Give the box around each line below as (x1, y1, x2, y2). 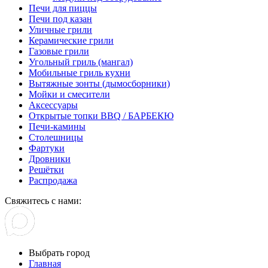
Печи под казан (29, 14, 92, 25)
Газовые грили (29, 46, 89, 57)
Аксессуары (29, 100, 78, 111)
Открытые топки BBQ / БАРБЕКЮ (29, 111, 173, 121)
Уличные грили (29, 25, 92, 35)
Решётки (29, 165, 64, 175)
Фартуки (29, 143, 65, 154)
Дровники (29, 154, 71, 165)
